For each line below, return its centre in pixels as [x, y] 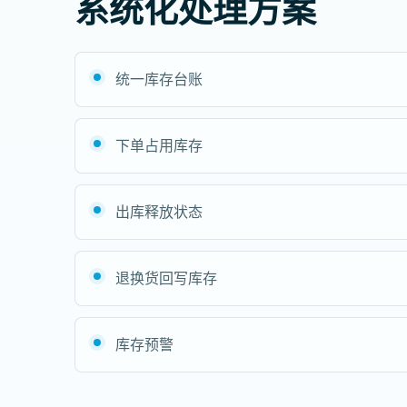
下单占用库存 [159, 145]
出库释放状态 [159, 212]
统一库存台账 [159, 79]
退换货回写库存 [166, 278]
